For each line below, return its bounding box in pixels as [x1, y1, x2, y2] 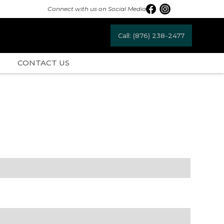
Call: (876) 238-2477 [117, 31, 184, 39]
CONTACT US [17, 58, 69, 67]
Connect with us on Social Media [47, 5, 146, 12]
